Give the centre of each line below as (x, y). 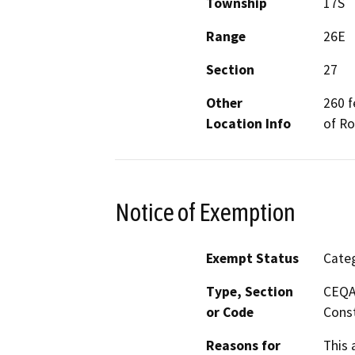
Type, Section (250, 292)
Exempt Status (252, 259)
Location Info (248, 123)
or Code (230, 313)
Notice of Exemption (205, 212)
